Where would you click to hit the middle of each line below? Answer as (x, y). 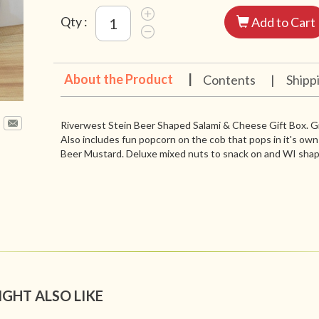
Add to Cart (283, 22)
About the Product (119, 79)
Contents (230, 80)
